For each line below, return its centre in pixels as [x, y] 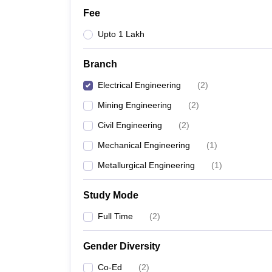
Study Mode [111, 195]
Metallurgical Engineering [146, 165]
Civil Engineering [130, 125]
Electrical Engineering [139, 85]
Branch [100, 64]
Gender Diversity [122, 246]
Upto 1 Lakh [121, 34]
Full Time [115, 216]
